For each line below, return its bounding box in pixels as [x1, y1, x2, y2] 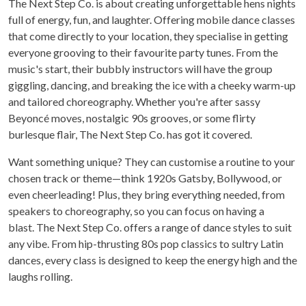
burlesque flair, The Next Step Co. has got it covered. [8, 128, 252, 141]
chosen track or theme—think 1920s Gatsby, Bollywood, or [8, 171, 282, 185]
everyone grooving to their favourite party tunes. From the [8, 46, 278, 59]
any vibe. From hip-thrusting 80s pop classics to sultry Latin [8, 237, 283, 251]
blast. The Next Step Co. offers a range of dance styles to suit [8, 221, 292, 234]
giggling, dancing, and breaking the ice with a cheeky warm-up [8, 79, 296, 92]
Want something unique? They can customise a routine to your [8, 155, 295, 169]
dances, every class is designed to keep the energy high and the [8, 253, 297, 267]
